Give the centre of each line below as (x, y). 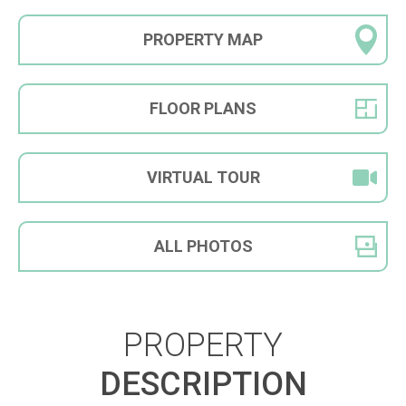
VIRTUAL (181, 178)
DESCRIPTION (203, 385)
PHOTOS (219, 246)
